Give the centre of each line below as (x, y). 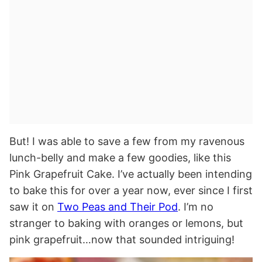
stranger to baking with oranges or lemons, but (126, 223)
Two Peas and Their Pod (118, 207)
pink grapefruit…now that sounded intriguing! (122, 240)
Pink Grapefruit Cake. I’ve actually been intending (131, 174)
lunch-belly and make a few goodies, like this (120, 158)
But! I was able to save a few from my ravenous (127, 142)
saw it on (33, 207)
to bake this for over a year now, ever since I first (131, 191)
